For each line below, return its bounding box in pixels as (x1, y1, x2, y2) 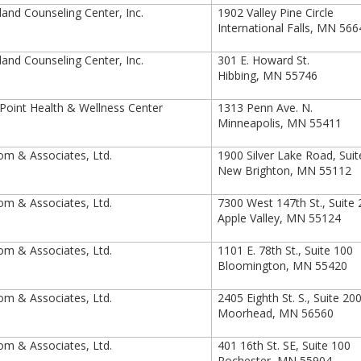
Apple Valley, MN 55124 (218, 210, 342, 226)
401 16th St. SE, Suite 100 (218, 338, 351, 353)
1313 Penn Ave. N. (218, 100, 313, 115)
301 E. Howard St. (218, 52, 310, 68)
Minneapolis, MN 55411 (218, 115, 342, 131)
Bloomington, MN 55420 (218, 258, 348, 273)
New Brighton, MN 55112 (218, 163, 352, 178)
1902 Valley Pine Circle (218, 5, 334, 20)
